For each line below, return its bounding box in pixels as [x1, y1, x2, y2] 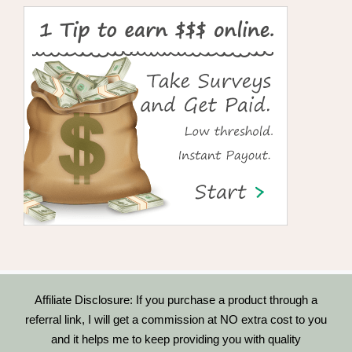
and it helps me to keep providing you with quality [51, 332, 301, 346]
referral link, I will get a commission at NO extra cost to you [25, 313, 327, 326]
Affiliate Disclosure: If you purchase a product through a [35, 293, 317, 306]
